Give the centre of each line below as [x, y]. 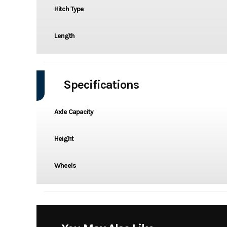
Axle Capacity [73, 111]
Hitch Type [69, 9]
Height [64, 138]
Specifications [101, 84]
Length [64, 35]
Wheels [65, 165]
